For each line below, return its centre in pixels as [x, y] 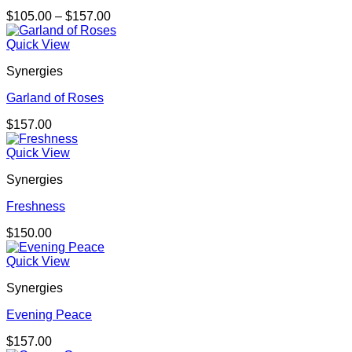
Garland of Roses [55, 98]
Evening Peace [49, 315]
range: [128, 30]
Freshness [36, 207]
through [131, 58]
